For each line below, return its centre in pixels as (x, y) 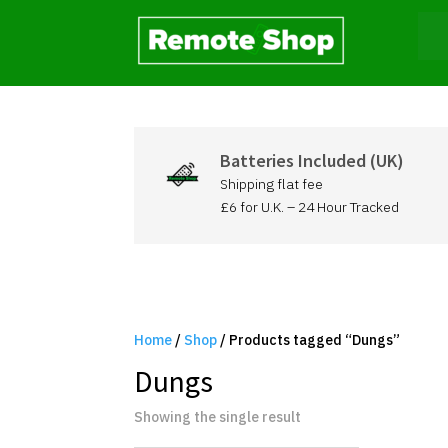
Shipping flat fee (271, 184)
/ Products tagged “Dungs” (309, 339)
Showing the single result (218, 416)
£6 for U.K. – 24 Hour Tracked (309, 207)
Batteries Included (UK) (311, 160)
